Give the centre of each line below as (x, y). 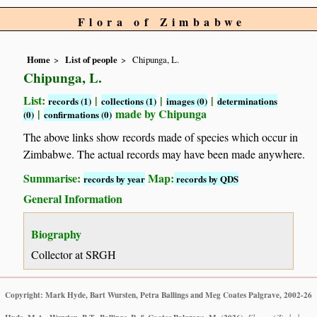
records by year (115, 178)
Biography (57, 234)
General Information (73, 198)
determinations (248, 101)
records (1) (70, 101)
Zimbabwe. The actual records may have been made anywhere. (165, 154)
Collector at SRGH (74, 254)
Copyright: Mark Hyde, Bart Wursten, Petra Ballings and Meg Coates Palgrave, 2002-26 (158, 294)
